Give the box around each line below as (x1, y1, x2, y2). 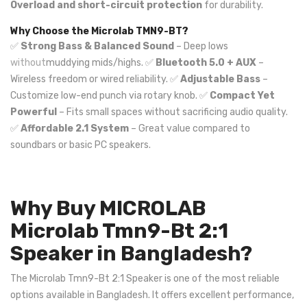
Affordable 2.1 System (21, 123, 129, 134)
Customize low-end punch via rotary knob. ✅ (10, 90, 210, 101)
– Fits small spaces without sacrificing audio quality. (57, 106, 288, 118)
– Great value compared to (129, 123, 250, 134)
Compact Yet (210, 90, 275, 101)
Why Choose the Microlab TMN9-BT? (10, 25, 188, 37)
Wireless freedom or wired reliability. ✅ (10, 73, 180, 85)
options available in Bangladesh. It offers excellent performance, (10, 289, 294, 301)
